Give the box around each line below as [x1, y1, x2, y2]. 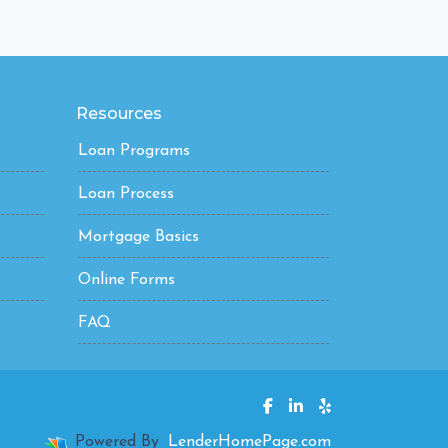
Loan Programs [78, 143, 190, 160]
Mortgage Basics [78, 229, 199, 246]
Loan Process [78, 186, 174, 203]
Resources [76, 104, 162, 124]
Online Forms [78, 272, 175, 289]
